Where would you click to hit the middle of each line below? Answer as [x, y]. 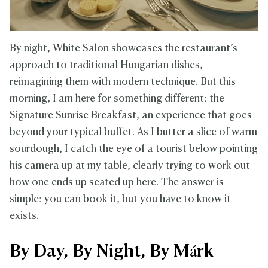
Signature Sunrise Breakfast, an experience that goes [131, 115]
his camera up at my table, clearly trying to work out [130, 166]
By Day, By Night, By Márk [112, 252]
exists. [24, 216]
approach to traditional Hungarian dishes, [106, 65]
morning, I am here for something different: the [117, 99]
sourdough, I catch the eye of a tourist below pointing [134, 149]
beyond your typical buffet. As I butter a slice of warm [133, 132]
